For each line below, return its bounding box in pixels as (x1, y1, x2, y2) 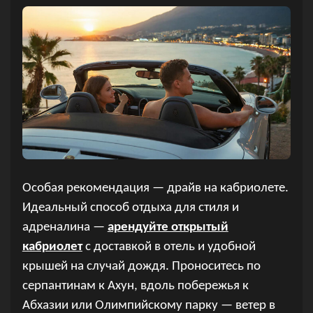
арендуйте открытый (107, 221, 228, 235)
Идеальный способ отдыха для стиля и (22, 201, 239, 215)
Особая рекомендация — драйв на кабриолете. (22, 182, 289, 196)
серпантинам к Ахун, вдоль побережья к (22, 279, 249, 293)
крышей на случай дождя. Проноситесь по (22, 260, 261, 274)
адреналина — (22, 221, 108, 235)
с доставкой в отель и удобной (82, 240, 256, 254)
